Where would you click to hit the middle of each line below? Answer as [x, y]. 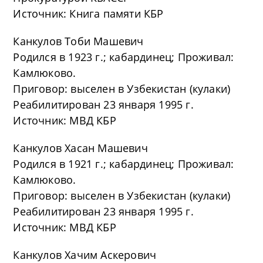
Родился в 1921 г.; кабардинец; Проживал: [124, 164]
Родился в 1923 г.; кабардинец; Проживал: [124, 57]
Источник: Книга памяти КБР [88, 14]
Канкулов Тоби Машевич [78, 41]
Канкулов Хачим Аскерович [85, 255]
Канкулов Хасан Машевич [80, 148]
